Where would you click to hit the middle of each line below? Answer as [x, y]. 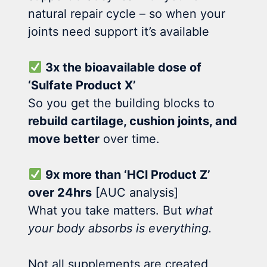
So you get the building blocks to [122, 103]
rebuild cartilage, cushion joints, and [133, 121]
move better [64, 139]
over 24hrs [60, 192]
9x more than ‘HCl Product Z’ [128, 174]
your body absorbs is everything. [120, 228]
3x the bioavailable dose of [124, 67]
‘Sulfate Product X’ [82, 85]
